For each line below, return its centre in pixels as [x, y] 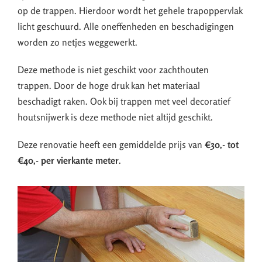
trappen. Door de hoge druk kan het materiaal [109, 85]
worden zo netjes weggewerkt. [77, 42]
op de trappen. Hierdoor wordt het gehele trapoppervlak [130, 10]
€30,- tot [222, 144]
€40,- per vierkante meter [68, 160]
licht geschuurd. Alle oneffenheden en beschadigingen [126, 26]
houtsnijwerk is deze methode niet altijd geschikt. [115, 117]
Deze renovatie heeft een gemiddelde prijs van [111, 144]
